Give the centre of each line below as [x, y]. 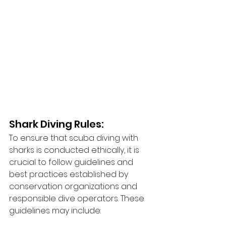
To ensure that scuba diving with [75, 138]
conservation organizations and [74, 187]
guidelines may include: [55, 211]
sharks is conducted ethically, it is [75, 150]
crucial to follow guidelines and [72, 162]
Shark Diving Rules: [56, 124]
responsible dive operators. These [78, 199]
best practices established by [70, 175]
